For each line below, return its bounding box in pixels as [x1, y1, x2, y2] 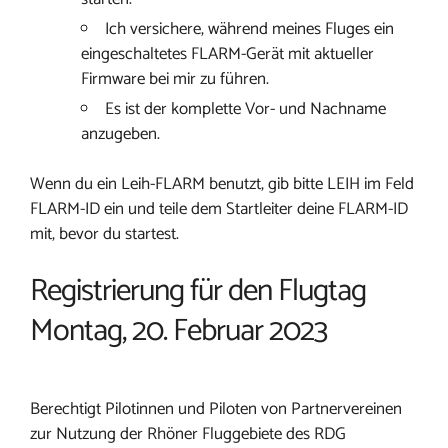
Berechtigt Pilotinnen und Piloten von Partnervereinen [30, 395, 402, 423]
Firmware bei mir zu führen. [81, 65, 269, 93]
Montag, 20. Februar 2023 [30, 306, 327, 357]
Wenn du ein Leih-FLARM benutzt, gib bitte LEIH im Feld [30, 170, 414, 198]
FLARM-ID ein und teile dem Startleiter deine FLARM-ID [30, 195, 408, 223]
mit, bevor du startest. [30, 220, 179, 248]
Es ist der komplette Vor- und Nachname [105, 95, 386, 123]
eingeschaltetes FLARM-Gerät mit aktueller [81, 40, 374, 68]
